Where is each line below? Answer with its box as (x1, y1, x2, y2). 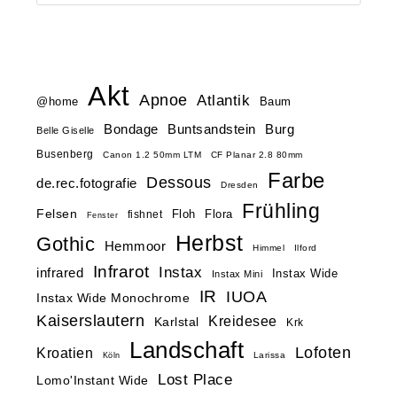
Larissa (253, 349, 286, 360)
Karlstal (153, 315, 199, 329)
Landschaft (129, 336, 245, 363)
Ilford (293, 242, 317, 253)
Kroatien (36, 345, 94, 361)
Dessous (146, 173, 212, 191)
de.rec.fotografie (36, 175, 137, 191)
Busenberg (36, 147, 94, 160)
